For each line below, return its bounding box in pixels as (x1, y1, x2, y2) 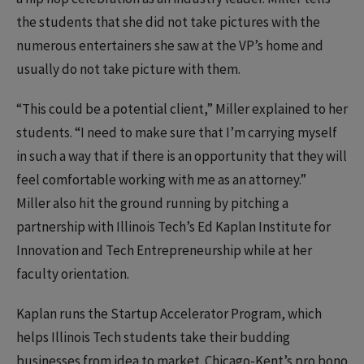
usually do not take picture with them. (16, 60, 240, 79)
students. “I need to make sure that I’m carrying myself (16, 123, 337, 142)
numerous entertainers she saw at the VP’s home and (16, 37, 323, 55)
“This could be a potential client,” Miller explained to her (16, 100, 348, 119)
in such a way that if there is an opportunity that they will (16, 147, 347, 166)
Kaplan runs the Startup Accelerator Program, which (16, 305, 322, 323)
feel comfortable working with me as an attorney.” (16, 171, 306, 189)
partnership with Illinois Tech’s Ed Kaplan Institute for (16, 218, 331, 236)
